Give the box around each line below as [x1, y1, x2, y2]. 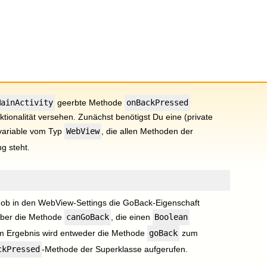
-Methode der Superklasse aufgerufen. [42, 244, 188, 254]
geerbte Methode [55, 98, 125, 107]
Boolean [154, 212, 188, 222]
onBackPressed [126, 98, 189, 107]
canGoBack [66, 212, 110, 222]
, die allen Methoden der [101, 126, 194, 136]
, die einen [111, 212, 153, 222]
